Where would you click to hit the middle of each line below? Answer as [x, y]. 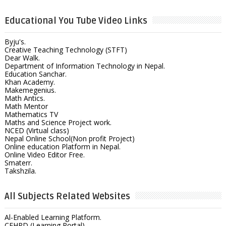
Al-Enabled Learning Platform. [53, 217]
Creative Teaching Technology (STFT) [66, 49]
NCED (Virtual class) [37, 130]
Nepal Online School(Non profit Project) [69, 138]
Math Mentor [26, 106]
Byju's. [15, 41]
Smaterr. [18, 162]
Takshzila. [20, 171]
